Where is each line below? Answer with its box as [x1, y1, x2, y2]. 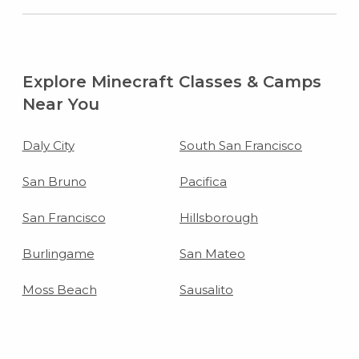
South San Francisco [179, 138, 302, 154]
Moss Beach [22, 282, 97, 298]
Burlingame [22, 246, 95, 262]
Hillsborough [179, 210, 258, 226]
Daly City [22, 138, 75, 154]
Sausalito [179, 282, 233, 298]
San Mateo [179, 246, 245, 262]
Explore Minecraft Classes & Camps [22, 72, 321, 92]
